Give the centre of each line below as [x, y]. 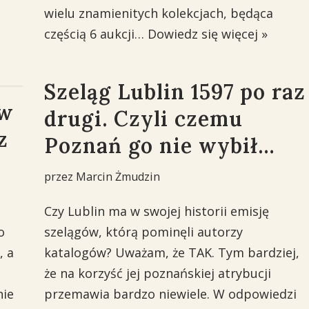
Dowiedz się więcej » [207, 34]
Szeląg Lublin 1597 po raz [175, 92]
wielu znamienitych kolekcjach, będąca [158, 13]
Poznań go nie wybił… [159, 146]
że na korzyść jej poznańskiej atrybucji [157, 273]
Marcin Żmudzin [118, 177]
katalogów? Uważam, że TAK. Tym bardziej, [171, 252]
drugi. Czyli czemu [143, 119]
